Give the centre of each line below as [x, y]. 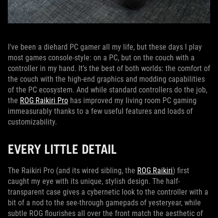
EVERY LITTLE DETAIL [64, 149]
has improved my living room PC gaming [132, 100]
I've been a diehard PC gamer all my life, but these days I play [105, 47]
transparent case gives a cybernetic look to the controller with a [108, 192]
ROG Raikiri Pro [44, 100]
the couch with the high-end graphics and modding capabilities [106, 79]
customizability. [33, 122]
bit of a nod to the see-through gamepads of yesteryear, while [104, 203]
